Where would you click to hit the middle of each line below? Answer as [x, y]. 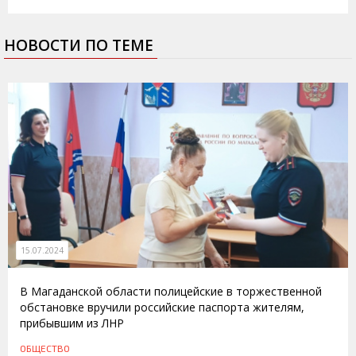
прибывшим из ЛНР [72, 323]
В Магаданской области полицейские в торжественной [171, 292]
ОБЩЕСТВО [45, 348]
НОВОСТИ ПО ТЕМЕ [79, 46]
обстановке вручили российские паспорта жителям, [162, 308]
